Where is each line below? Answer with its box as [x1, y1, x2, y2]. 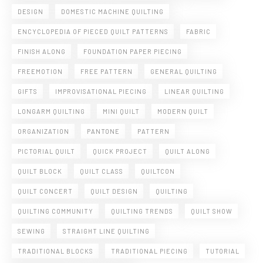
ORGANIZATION [18, 127, 69, 136]
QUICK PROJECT [93, 147, 147, 156]
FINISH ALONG [18, 48, 66, 56]
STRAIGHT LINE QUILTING [63, 227, 150, 235]
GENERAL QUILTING [150, 68, 217, 76]
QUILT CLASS [80, 167, 123, 176]
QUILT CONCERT [18, 187, 73, 195]
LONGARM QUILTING [18, 107, 85, 116]
